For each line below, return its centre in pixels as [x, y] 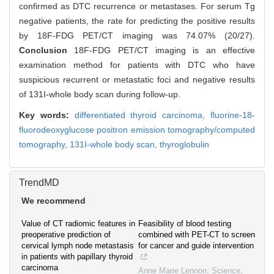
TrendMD [39, 183]
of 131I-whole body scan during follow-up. [100, 94]
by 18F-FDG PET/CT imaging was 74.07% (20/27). [137, 36]
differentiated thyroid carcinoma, [143, 115]
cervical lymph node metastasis [78, 246]
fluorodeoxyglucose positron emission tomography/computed [137, 130]
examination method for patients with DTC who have [137, 65]
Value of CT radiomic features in [78, 224]
